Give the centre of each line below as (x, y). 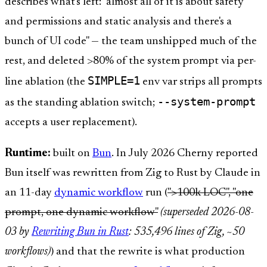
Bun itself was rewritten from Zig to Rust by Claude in (133, 173)
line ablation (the (46, 82)
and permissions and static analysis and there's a (118, 21)
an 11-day (30, 193)
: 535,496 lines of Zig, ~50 (187, 232)
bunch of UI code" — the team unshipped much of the (131, 41)
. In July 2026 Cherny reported (185, 153)
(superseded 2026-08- (207, 212)
